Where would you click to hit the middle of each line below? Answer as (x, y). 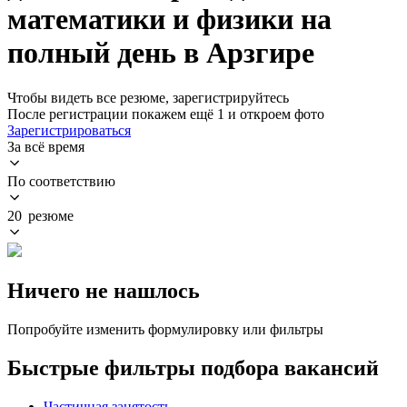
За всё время (46, 146)
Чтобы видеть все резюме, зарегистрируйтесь (148, 97)
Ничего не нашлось (104, 290)
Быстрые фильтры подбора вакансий (193, 367)
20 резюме (40, 215)
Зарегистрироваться (69, 130)
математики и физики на (169, 20)
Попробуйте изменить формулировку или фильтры (165, 329)
